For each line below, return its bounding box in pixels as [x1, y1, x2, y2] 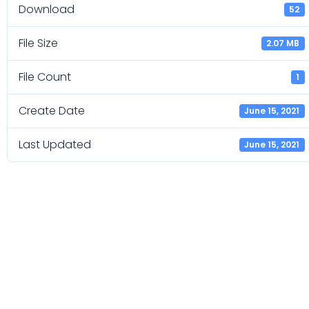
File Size [19, 35, 58, 52]
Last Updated [19, 137, 91, 153]
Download [19, 1, 74, 18]
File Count [19, 69, 71, 86]
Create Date [19, 103, 85, 119]
